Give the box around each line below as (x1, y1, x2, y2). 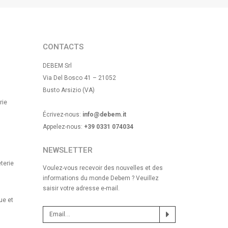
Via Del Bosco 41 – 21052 (42, 74, 116, 81)
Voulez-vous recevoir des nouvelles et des (42, 164, 163, 172)
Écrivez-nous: (42, 110, 82, 118)
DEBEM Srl (42, 62, 72, 69)
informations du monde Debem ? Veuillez (42, 174, 159, 182)
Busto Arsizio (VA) (42, 86, 95, 94)
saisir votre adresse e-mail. (42, 184, 120, 192)
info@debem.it (82, 110, 126, 118)
